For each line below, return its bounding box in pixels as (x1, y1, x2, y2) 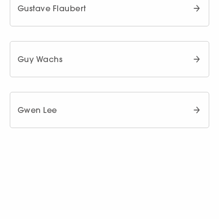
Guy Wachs (18, 54, 63, 64)
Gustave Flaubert (18, 3, 86, 13)
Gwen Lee (18, 105, 57, 115)
